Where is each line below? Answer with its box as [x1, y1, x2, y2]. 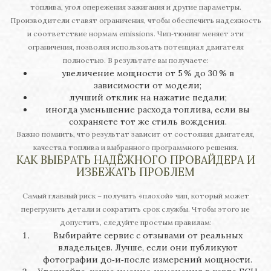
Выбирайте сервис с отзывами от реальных [53, 230, 243, 241]
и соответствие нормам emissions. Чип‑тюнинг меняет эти [27, 29, 244, 39]
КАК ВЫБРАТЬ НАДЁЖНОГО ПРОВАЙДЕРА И [16, 153, 255, 168]
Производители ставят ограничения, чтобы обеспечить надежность [10, 16, 261, 25]
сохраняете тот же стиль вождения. [68, 116, 227, 128]
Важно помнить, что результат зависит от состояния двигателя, [16, 129, 255, 139]
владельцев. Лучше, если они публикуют [57, 242, 238, 253]
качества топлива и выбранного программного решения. [33, 143, 238, 152]
